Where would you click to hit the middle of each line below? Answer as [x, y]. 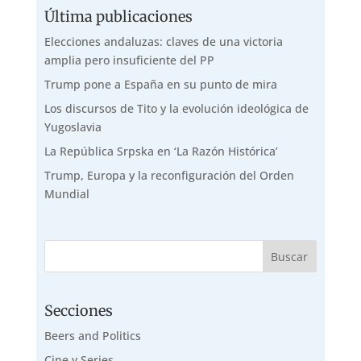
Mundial [66, 193]
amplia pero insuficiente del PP [129, 60]
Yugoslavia [73, 127]
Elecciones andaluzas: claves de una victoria [163, 41]
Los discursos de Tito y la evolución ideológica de [176, 108]
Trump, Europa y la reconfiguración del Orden [169, 175]
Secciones [78, 310]
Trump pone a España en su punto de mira [160, 84]
